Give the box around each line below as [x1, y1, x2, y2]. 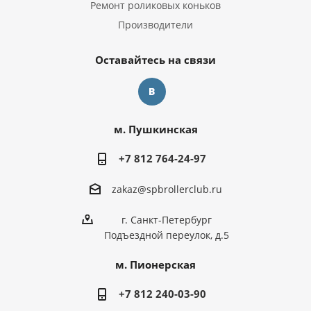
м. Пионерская [115, 258, 196, 272]
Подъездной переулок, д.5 [104, 228, 229, 242]
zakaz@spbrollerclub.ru [111, 183, 222, 196]
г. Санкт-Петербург [121, 213, 212, 227]
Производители [118, 18, 193, 31]
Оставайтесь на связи [95, 53, 216, 67]
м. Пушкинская [113, 122, 198, 136]
